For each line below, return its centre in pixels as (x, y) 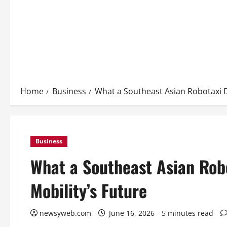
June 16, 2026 (132, 213)
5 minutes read (187, 213)
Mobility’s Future (89, 190)
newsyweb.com (65, 213)
